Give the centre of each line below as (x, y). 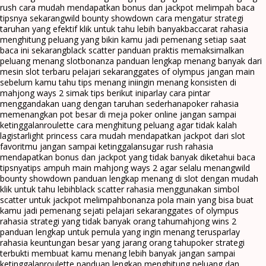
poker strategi (218, 243)
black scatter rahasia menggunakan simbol (157, 189)
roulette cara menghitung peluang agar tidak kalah (140, 125)
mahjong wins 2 (206, 221)
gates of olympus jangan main (196, 72)
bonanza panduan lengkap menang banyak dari (171, 61)
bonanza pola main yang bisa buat (188, 200)
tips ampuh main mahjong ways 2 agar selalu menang (131, 168)
